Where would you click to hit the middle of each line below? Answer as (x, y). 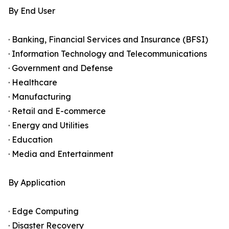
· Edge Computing (43, 211)
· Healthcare (33, 83)
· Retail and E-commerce (57, 111)
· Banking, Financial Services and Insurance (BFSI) (108, 40)
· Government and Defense (61, 68)
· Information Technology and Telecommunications (108, 54)
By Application (37, 183)
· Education (30, 140)
